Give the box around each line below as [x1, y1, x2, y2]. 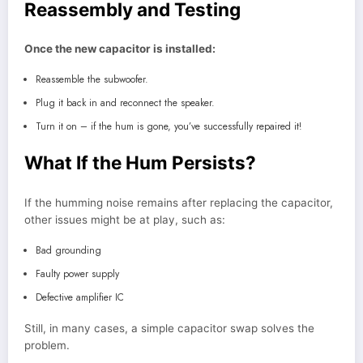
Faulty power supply [35, 266, 119, 281]
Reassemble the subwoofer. [35, 72, 148, 87]
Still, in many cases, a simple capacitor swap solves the [24, 321, 314, 335]
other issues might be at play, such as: [24, 212, 225, 226]
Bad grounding [35, 242, 101, 258]
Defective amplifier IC [35, 289, 124, 305]
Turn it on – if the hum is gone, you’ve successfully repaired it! [35, 119, 301, 134]
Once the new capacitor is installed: [24, 42, 216, 55]
